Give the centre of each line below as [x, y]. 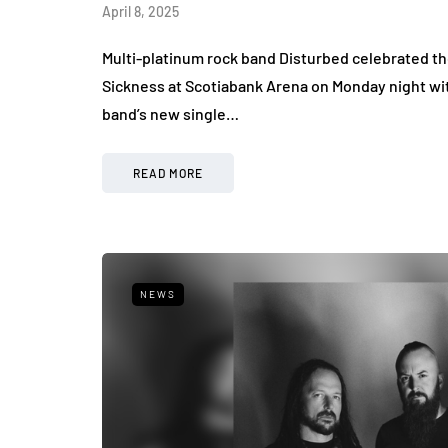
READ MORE [168, 173]
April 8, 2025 [140, 12]
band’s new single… [170, 114]
